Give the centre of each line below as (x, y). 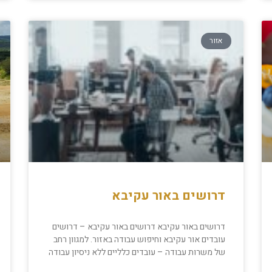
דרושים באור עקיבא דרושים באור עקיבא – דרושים (138, 227)
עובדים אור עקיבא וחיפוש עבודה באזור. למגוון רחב (139, 240)
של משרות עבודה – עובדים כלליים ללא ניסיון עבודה (137, 253)
